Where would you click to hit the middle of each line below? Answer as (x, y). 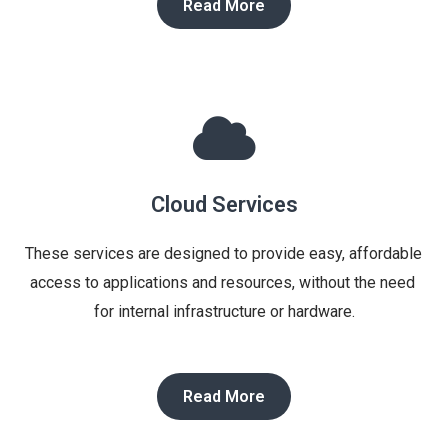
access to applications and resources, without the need (222, 282)
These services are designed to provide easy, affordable (223, 253)
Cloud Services (224, 204)
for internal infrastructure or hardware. (224, 311)
